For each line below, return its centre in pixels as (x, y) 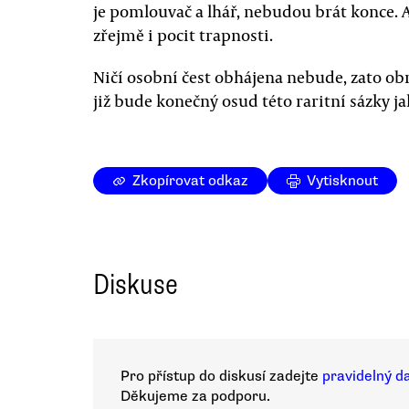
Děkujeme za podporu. (195, 396)
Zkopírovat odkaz (190, 181)
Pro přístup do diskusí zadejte (221, 376)
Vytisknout (342, 181)
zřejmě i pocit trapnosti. (183, 35)
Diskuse (136, 284)
